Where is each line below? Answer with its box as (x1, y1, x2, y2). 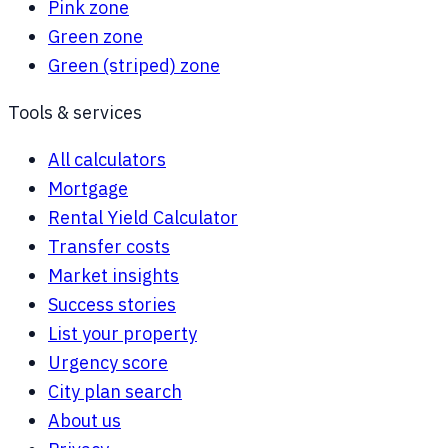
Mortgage (48, 177, 128, 200)
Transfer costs (48, 235, 170, 258)
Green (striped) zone (48, 54, 220, 77)
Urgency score (48, 351, 168, 374)
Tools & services (8, 101, 142, 124)
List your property (48, 322, 197, 345)
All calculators (48, 148, 166, 171)
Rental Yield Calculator (48, 206, 238, 229)
